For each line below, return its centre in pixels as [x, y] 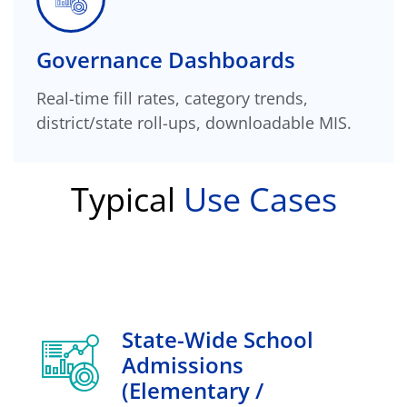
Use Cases [260, 199]
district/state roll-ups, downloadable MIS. [194, 122]
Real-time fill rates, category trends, [172, 98]
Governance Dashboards [166, 59]
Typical [127, 199]
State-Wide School [218, 339]
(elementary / [193, 390]
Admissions [183, 364]
